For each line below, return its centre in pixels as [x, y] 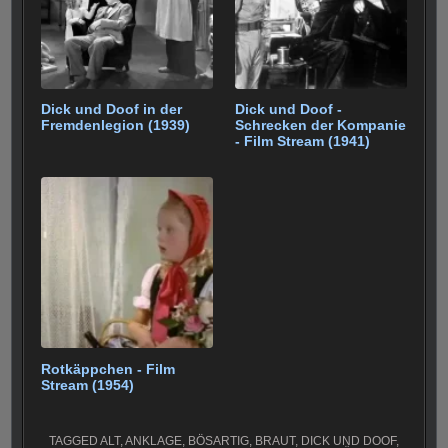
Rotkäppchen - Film [108, 368]
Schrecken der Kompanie [321, 125]
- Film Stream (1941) [303, 141]
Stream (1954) [88, 384]
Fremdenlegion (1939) [116, 125]
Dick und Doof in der [112, 109]
